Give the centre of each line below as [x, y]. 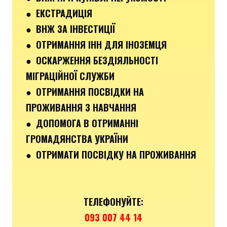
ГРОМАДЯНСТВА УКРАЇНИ [77, 139]
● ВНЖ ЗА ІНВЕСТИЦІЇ [70, 29]
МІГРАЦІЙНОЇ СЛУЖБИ [70, 76]
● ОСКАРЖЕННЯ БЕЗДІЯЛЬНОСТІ [92, 60]
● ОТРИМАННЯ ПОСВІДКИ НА [85, 91]
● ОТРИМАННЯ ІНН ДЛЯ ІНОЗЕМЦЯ [96, 44]
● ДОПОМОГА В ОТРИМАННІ [82, 123]
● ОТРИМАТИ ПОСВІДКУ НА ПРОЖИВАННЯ [111, 154]
